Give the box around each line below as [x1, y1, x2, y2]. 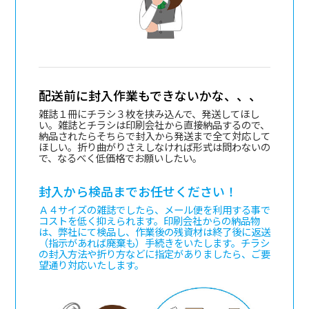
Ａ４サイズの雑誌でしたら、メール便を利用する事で [38, 201, 270, 217]
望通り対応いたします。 [38, 257, 144, 272]
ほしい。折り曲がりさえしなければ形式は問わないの [38, 139, 270, 154]
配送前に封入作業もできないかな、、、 [38, 86, 261, 104]
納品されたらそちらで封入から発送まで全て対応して [38, 128, 270, 143]
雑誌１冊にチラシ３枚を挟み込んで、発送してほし [38, 106, 259, 121]
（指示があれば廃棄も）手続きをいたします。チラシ [38, 235, 270, 250]
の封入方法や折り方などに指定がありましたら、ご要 [38, 246, 270, 261]
